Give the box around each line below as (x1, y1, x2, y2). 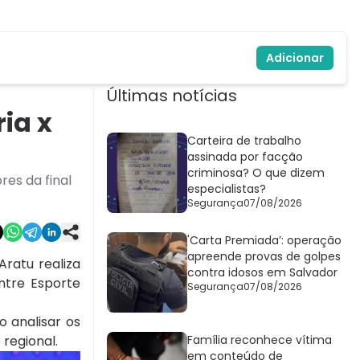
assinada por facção (187, 149, 303, 166)
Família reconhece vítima (187, 332, 332, 349)
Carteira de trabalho (187, 133, 301, 149)
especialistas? (187, 181, 266, 198)
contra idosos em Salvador (187, 264, 337, 281)
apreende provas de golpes (187, 248, 341, 265)
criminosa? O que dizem (187, 165, 325, 182)
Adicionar (266, 50, 324, 67)
